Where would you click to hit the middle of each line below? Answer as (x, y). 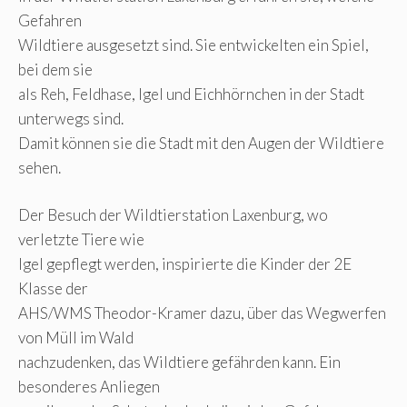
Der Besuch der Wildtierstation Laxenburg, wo (173, 215)
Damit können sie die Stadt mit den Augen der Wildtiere (201, 143)
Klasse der (53, 289)
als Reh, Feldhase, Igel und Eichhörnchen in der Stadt (191, 94)
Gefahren (50, 20)
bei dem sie (55, 69)
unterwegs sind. (71, 118)
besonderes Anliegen (89, 387)
